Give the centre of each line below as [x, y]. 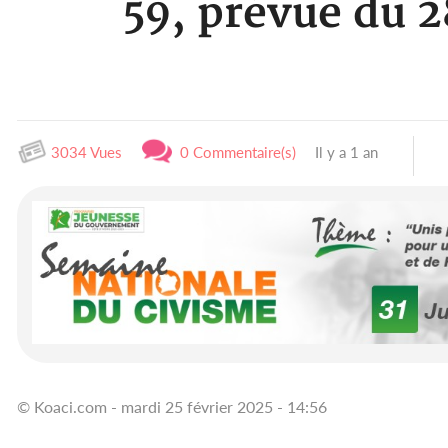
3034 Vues [84, 152]
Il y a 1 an [344, 152]
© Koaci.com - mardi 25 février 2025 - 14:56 [172, 406]
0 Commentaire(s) [234, 152]
